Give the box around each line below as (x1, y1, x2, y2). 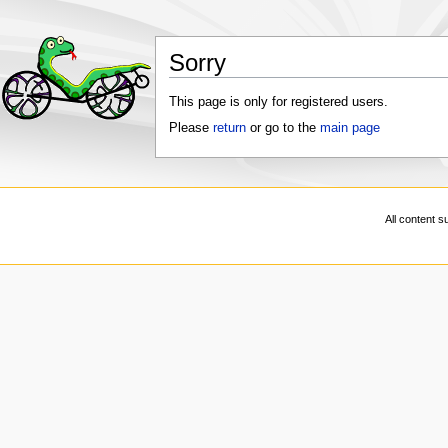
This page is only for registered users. (168, 95, 388, 110)
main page (319, 120, 380, 135)
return (212, 120, 246, 135)
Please (168, 120, 213, 135)
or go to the (245, 120, 320, 135)
